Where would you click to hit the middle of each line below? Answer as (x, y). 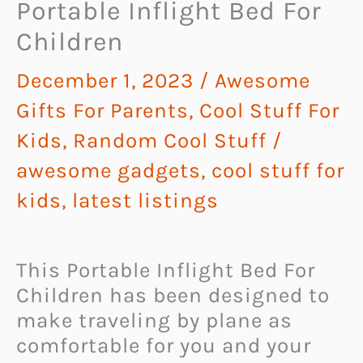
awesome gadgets (109, 170)
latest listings (145, 200)
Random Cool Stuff (170, 140)
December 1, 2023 (108, 80)
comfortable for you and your (164, 345)
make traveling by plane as (154, 320)
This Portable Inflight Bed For (166, 270)
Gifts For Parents (102, 110)
